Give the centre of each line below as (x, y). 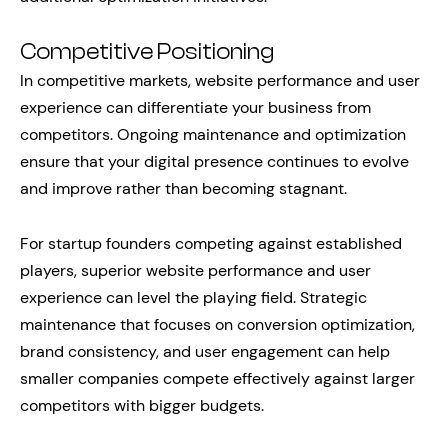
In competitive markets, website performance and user (220, 80)
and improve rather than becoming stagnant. (183, 188)
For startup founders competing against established (211, 243)
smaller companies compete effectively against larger (217, 378)
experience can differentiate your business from (195, 107)
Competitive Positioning (147, 52)
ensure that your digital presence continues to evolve (214, 161)
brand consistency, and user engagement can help (205, 351)
